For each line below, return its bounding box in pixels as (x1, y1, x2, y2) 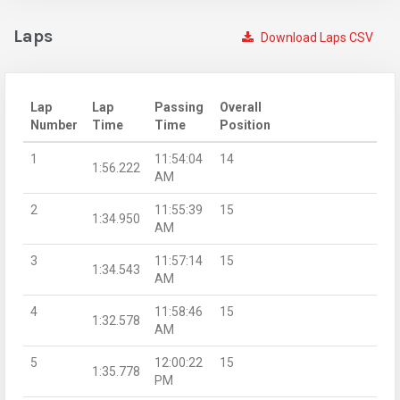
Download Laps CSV (258, 29, 373, 45)
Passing (154, 99, 204, 114)
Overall (220, 99, 262, 114)
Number (30, 117, 78, 132)
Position (220, 117, 271, 132)
